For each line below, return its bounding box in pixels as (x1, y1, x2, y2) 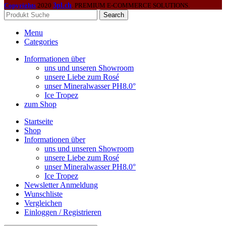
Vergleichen (24, 198, 62, 207)
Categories (24, 37, 58, 46)
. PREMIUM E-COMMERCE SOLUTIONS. (72, 1, 190, 9)
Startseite (24, 117, 53, 126)
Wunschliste (24, 189, 63, 198)
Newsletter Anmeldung (24, 180, 98, 189)
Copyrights (4, 1, 36, 9)
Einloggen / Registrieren (24, 207, 101, 216)
